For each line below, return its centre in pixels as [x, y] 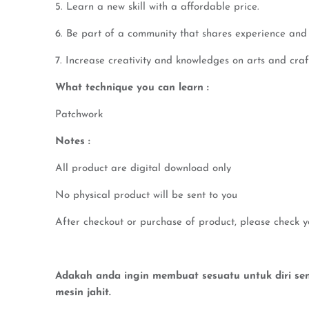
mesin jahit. [83, 293]
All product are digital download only [143, 169]
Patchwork [79, 115]
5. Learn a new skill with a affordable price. [157, 7]
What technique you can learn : [132, 88]
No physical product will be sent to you [146, 196]
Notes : [73, 142]
